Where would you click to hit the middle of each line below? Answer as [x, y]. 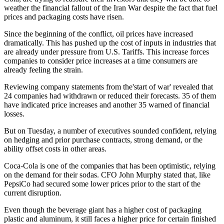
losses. [14, 114]
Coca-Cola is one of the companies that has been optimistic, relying [110, 166]
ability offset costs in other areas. [55, 149]
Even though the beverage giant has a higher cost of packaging [103, 210]
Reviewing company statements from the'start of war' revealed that [108, 87]
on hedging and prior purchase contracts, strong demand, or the [103, 140]
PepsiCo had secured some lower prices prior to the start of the [102, 184]
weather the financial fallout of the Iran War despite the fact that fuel [111, 8]
